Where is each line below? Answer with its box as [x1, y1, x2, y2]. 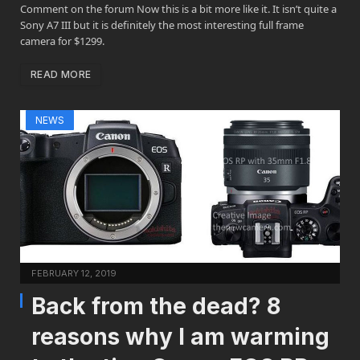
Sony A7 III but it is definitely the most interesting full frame [20, 17, 304, 32]
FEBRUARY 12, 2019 [31, 267, 117, 279]
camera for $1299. [20, 33, 104, 48]
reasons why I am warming [31, 322, 329, 350]
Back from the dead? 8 [31, 292, 280, 320]
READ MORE [31, 67, 92, 80]
